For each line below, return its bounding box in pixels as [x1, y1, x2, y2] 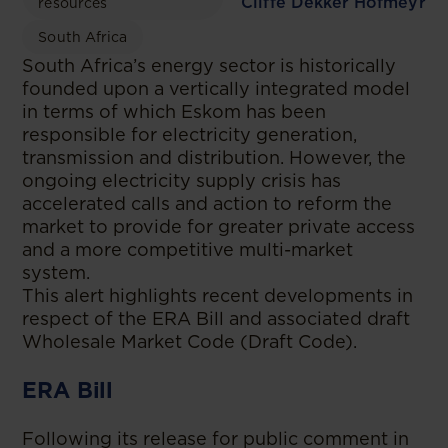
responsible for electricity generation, [22, 124, 358, 145]
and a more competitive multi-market [22, 239, 354, 260]
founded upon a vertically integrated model [22, 78, 411, 99]
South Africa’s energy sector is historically [22, 55, 397, 76]
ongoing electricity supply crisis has [22, 170, 342, 191]
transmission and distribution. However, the [22, 147, 407, 168]
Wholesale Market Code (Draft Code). [22, 331, 358, 352]
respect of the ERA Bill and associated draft [22, 308, 411, 329]
